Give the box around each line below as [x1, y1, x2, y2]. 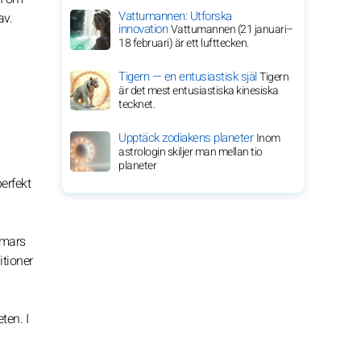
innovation [118, 20, 171, 38]
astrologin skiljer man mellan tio [118, 143, 263, 160]
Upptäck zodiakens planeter [118, 129, 256, 147]
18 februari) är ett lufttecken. [118, 35, 249, 52]
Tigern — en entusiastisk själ [118, 68, 259, 85]
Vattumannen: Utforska [118, 7, 232, 25]
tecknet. [118, 96, 155, 113]
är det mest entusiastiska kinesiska [118, 82, 279, 99]
